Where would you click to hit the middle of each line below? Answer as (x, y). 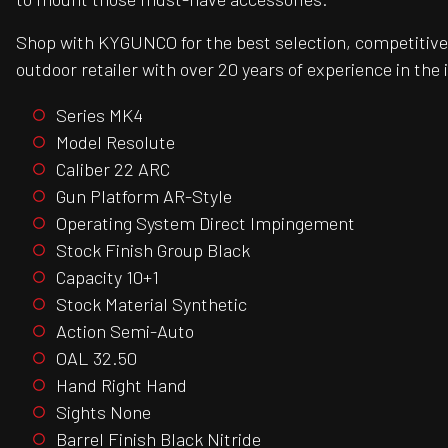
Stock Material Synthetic (151, 303)
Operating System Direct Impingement (205, 222)
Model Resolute (115, 141)
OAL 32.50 (96, 357)
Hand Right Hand (121, 384)
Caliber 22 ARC (113, 168)
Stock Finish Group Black (153, 249)
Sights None (103, 411)
